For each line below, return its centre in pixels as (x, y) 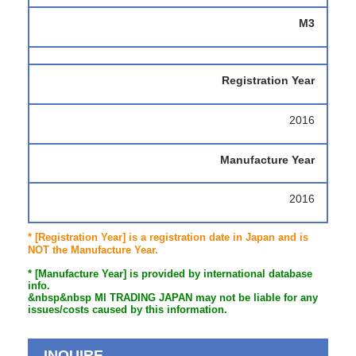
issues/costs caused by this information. (128, 310)
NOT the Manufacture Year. (93, 250)
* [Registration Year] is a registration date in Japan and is (168, 238)
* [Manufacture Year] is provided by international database (170, 274)
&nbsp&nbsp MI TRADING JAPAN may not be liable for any (173, 298)
